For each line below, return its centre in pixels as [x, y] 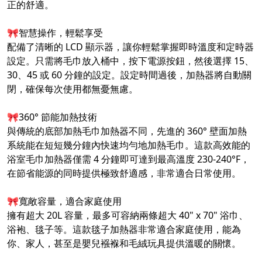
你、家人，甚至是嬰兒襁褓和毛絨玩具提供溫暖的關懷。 [124, 244]
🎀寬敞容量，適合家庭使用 [64, 201]
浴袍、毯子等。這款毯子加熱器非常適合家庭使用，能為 [124, 230]
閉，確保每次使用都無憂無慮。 [73, 89]
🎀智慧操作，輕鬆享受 [55, 33]
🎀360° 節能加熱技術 [52, 117]
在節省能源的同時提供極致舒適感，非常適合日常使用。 [124, 173]
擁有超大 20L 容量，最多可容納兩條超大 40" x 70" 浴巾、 [127, 216]
